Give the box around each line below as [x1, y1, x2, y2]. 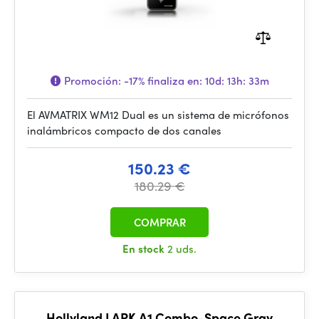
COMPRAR [133, 214, 186, 230]
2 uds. [167, 241, 197, 256]
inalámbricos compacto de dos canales [27, 122, 221, 138]
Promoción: [61, 73, 124, 88]
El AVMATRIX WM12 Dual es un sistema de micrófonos [27, 107, 289, 122]
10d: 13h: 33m [204, 73, 269, 88]
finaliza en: [144, 73, 205, 88]
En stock [122, 241, 167, 256]
